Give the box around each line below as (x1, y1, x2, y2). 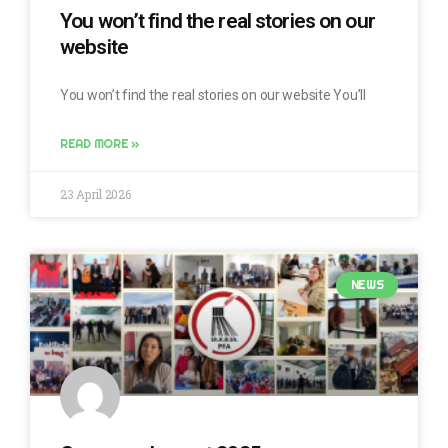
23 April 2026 (60, 185, 131, 202)
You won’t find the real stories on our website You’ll (60, 86, 366, 103)
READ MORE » (60, 135, 140, 151)
